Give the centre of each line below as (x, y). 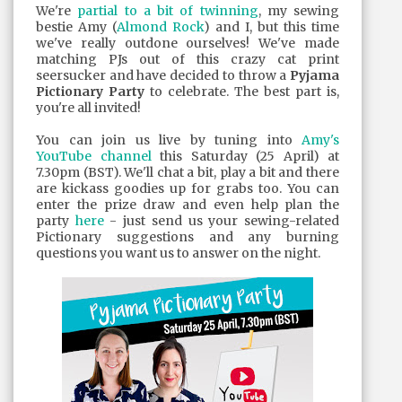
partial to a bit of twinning (168, 11)
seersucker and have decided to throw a (163, 75)
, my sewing (298, 11)
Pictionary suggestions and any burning (188, 237)
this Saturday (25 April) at (245, 156)
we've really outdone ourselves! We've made (188, 43)
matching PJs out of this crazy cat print (188, 59)
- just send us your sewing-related (222, 221)
